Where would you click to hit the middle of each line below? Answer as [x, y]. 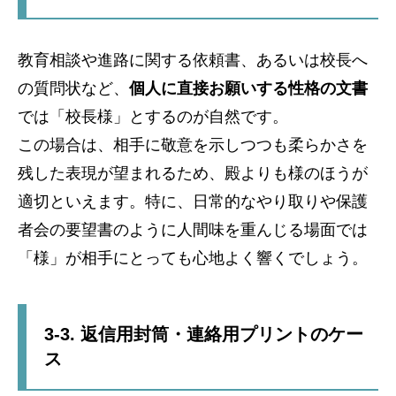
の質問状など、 [73, 88]
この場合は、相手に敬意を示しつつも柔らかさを [193, 145]
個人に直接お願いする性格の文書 [248, 88]
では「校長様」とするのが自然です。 [153, 116]
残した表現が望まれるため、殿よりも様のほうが [193, 173]
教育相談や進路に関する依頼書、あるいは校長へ [193, 60]
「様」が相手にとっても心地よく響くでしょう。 [193, 258]
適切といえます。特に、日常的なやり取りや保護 [193, 201]
